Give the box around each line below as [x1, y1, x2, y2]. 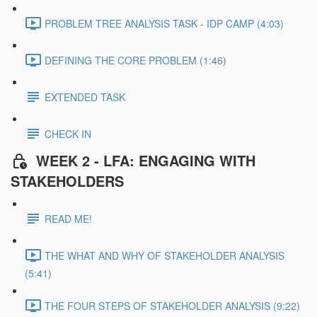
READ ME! [45, 211, 92, 226]
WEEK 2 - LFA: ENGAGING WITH [36, 150, 255, 171]
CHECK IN [45, 127, 91, 142]
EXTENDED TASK [45, 90, 125, 105]
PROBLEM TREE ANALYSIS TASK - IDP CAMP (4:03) [45, 16, 284, 31]
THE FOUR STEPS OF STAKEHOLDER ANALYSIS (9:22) [45, 298, 300, 313]
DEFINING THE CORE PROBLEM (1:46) [45, 53, 226, 68]
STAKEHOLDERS [11, 170, 124, 191]
